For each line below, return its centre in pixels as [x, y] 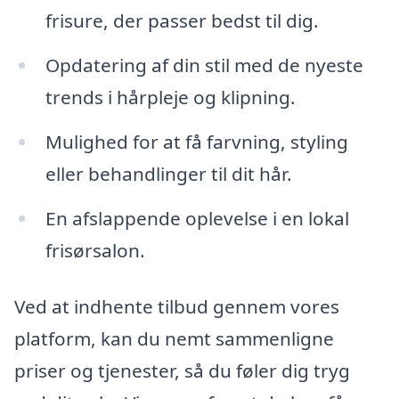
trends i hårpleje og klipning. [170, 98]
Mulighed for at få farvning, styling [196, 141]
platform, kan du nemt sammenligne [174, 339]
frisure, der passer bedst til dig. [182, 21]
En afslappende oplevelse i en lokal [197, 218]
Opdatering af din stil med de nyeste [204, 65]
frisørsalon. [95, 250]
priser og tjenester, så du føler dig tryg [182, 371]
